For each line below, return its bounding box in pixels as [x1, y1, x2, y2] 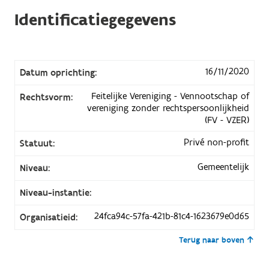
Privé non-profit [184, 136, 250, 149]
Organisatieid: [19, 211, 77, 224]
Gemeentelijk [198, 161, 250, 174]
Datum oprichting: [19, 67, 97, 79]
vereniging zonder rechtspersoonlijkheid [87, 102, 250, 115]
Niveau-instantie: [19, 187, 91, 199]
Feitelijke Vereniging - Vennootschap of [91, 90, 250, 103]
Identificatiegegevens [14, 9, 176, 32]
